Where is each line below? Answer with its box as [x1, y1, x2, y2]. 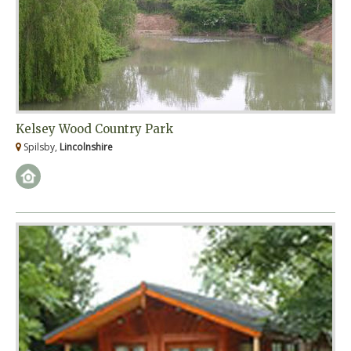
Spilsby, [21, 140, 60, 154]
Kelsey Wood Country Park [16, 121, 173, 137]
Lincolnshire [60, 140, 113, 154]
